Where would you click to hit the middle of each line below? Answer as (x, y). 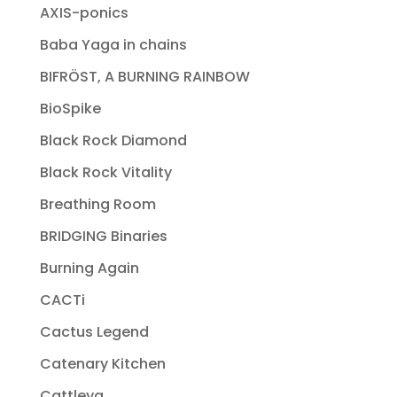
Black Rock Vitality (105, 173)
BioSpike (70, 109)
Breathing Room (97, 205)
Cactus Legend (94, 332)
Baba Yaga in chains (113, 45)
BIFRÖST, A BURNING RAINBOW (144, 77)
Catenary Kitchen (102, 364)
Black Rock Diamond (113, 141)
